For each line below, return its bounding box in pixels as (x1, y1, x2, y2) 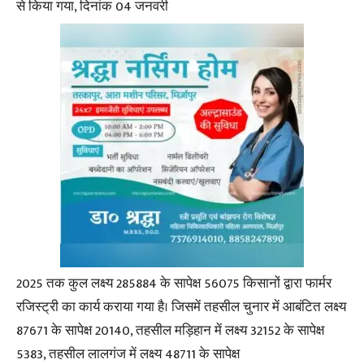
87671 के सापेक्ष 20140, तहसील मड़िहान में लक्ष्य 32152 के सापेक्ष (16, 319, 324, 342)
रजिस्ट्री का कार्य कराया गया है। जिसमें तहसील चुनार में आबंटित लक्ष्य (16, 296, 346, 318)
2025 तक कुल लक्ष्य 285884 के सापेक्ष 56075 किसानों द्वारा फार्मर (16, 272, 331, 295)
